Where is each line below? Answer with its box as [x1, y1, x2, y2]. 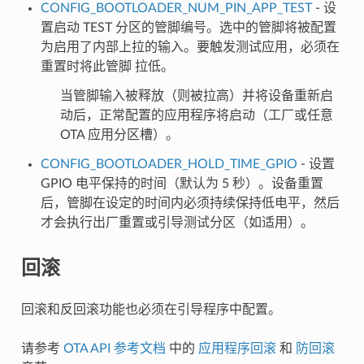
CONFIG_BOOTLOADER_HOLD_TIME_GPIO [40, 157, 297, 171]
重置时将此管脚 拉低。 [40, 59, 174, 73]
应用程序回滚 [197, 341, 276, 355]
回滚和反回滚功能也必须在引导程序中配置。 [20, 302, 281, 316]
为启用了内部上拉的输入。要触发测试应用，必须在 [40, 40, 340, 54]
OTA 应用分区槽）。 [59, 128, 179, 141]
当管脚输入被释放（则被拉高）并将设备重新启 [59, 89, 333, 102]
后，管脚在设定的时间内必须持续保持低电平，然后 [40, 196, 340, 210]
